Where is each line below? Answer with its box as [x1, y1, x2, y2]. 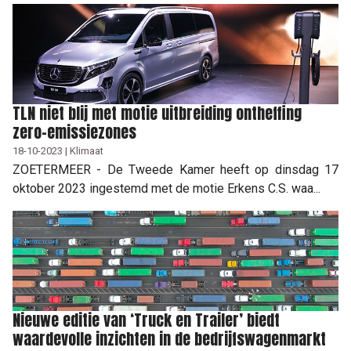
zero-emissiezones [13, 119, 136, 144]
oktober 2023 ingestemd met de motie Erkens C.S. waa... [13, 180, 320, 196]
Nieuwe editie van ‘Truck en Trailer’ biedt [13, 307, 280, 332]
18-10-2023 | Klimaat [13, 144, 103, 157]
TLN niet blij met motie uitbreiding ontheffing [13, 100, 302, 125]
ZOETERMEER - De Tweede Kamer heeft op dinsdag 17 [13, 161, 338, 177]
